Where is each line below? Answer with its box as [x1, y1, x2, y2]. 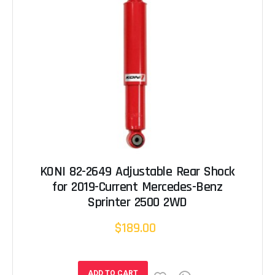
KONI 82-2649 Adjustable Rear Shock [39, 163, 235, 180]
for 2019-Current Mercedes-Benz [52, 179, 223, 196]
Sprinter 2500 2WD [88, 194, 187, 211]
